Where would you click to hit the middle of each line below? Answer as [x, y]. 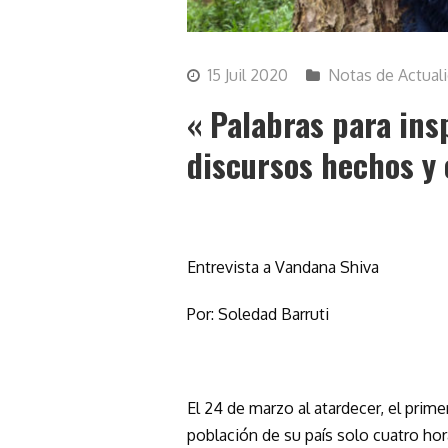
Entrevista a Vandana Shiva [283, 266]
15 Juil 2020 [248, 74]
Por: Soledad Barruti [258, 313]
